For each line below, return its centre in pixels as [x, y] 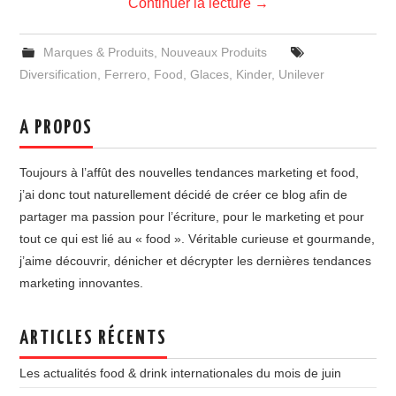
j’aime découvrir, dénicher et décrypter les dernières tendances [196, 261]
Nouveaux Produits [213, 52]
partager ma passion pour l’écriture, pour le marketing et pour [192, 217]
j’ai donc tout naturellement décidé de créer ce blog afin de [184, 194]
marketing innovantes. [82, 283]
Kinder [254, 74]
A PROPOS [57, 128]
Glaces [210, 74]
